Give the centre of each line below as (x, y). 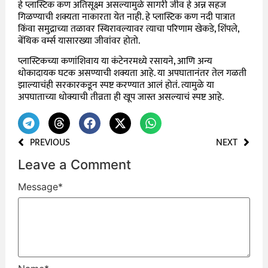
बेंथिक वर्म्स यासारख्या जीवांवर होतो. (80, 41)
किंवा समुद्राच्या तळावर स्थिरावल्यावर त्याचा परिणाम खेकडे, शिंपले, (129, 29)
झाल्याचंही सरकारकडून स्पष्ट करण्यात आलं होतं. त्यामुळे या (116, 86)
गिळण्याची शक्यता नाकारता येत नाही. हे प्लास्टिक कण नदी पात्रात (127, 17)
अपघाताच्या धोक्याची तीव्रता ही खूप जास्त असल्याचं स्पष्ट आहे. (122, 98)
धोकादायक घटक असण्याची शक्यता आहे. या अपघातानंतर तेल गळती (133, 74)
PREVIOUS (50, 142)
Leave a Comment (75, 164)
